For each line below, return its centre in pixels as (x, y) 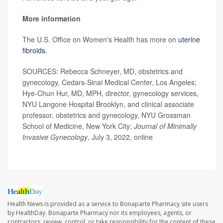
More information (52, 18)
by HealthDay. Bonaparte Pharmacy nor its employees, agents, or (100, 213)
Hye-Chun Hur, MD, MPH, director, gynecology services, (111, 93)
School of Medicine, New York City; (78, 126)
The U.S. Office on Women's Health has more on (100, 39)
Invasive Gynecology (55, 137)
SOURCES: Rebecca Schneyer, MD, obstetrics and (103, 71)
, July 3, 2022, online (120, 137)
